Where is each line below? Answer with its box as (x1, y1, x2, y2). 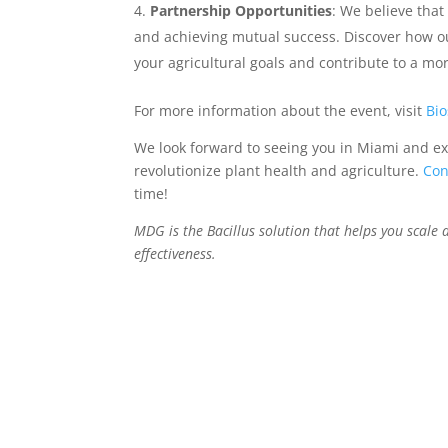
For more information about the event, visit (134, 101, 427, 120)
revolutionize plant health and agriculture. (134, 161, 424, 180)
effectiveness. (134, 244, 217, 263)
